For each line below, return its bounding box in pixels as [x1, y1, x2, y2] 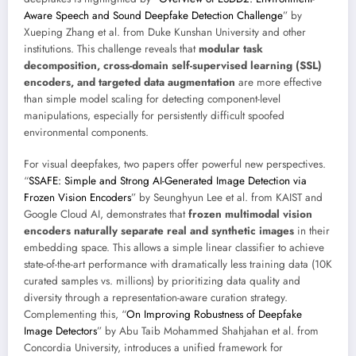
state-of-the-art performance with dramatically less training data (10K [24, 257, 332, 273]
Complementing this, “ [24, 307, 126, 323]
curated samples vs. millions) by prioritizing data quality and [24, 273, 300, 289]
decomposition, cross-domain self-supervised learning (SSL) [24, 57, 322, 73]
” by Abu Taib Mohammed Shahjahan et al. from [97, 323, 319, 339]
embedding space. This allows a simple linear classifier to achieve [24, 240, 324, 256]
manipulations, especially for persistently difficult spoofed [24, 107, 284, 123]
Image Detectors [24, 323, 97, 339]
